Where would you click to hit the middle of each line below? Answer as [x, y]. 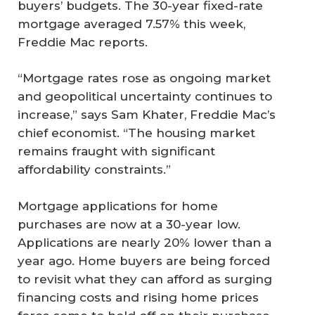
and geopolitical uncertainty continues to [145, 97]
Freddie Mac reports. [83, 42]
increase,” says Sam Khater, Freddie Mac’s [147, 115]
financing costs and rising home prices [138, 297]
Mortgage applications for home [118, 206]
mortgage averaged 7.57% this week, [131, 24]
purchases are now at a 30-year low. [129, 224]
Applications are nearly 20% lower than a [144, 242]
